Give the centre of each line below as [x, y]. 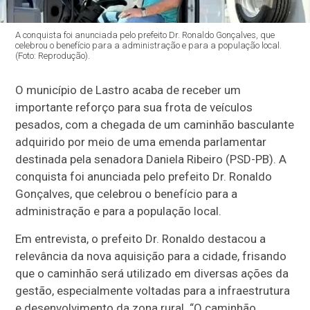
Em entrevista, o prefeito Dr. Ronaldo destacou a [141, 238]
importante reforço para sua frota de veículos [134, 107]
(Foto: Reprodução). [53, 55]
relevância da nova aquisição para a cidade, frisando [151, 256]
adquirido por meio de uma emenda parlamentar [141, 142]
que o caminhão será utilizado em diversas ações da [152, 273]
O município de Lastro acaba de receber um [128, 90]
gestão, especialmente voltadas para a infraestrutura [153, 290]
